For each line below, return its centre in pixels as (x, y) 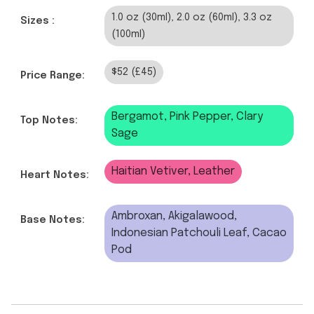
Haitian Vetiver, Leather (173, 172)
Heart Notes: (55, 176)
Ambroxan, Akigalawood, (174, 217)
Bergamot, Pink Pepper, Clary (187, 117)
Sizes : (37, 21)
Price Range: (53, 76)
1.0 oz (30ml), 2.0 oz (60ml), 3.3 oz (192, 18)
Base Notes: (53, 220)
